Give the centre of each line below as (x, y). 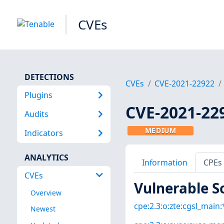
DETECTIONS (49, 77)
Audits (36, 114)
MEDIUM (160, 130)
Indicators (43, 133)
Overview (46, 193)
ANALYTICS (46, 157)
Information (164, 162)
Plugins (38, 95)
